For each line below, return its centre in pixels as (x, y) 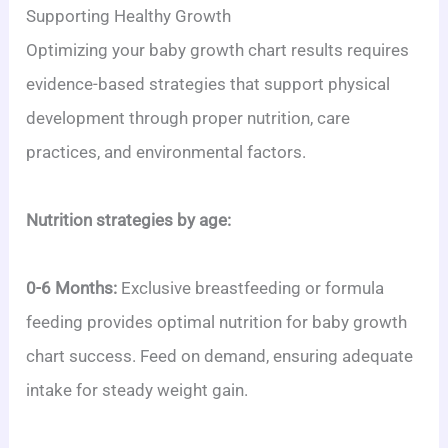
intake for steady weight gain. (137, 390)
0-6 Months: (72, 288)
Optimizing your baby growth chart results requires (218, 50)
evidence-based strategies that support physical (208, 84)
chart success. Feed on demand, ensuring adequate (220, 356)
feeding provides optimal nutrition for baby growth (217, 322)
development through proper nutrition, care (188, 118)
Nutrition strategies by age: (129, 220)
